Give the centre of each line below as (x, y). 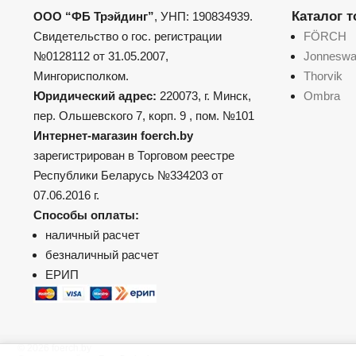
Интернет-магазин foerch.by (113, 135)
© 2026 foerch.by (54, 348)
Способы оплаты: (86, 215)
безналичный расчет (102, 254)
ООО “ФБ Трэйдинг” (94, 16)
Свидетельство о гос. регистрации (128, 36)
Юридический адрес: (97, 95)
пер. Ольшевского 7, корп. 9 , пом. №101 (144, 115)
